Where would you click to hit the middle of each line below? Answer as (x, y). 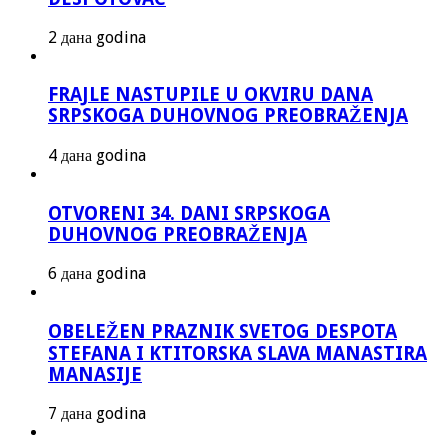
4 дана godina (97, 155)
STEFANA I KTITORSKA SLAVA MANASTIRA (237, 354)
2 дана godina (97, 37)
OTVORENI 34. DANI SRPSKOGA (189, 213)
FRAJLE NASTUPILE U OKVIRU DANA (210, 95)
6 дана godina (97, 274)
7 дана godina (97, 413)
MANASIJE (95, 375)
